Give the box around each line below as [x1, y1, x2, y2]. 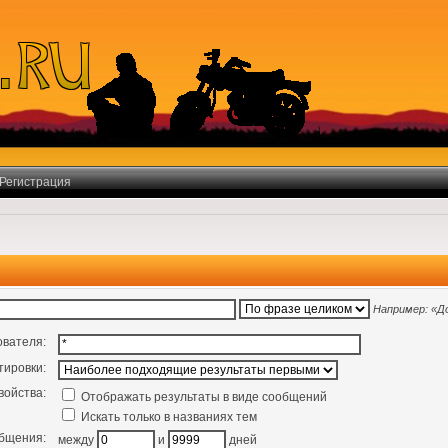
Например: [373, 302, 431, 315]
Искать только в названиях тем [77, 410, 257, 425]
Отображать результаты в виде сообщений [77, 390, 327, 405]
